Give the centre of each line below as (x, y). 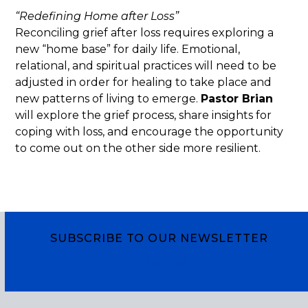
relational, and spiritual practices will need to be (146, 66)
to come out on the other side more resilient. (138, 148)
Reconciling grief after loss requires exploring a (145, 33)
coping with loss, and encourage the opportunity (150, 132)
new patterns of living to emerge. (108, 99)
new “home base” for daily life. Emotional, (128, 49)
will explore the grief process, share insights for (144, 115)
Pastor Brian (237, 99)
